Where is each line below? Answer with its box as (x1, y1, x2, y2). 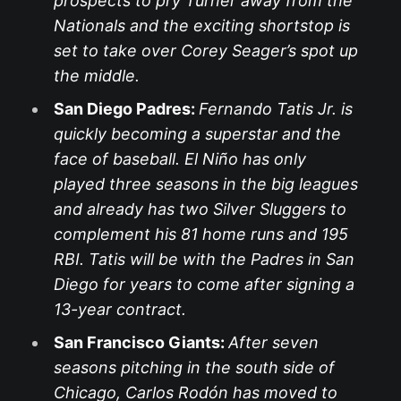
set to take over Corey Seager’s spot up (53, 41, 358, 61)
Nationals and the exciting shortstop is (53, 16, 350, 36)
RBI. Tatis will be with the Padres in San (53, 250, 354, 269)
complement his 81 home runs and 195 (53, 225, 348, 244)
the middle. (53, 66, 140, 86)
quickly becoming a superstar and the (53, 124, 341, 144)
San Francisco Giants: (53, 333, 228, 353)
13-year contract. (53, 300, 186, 320)
